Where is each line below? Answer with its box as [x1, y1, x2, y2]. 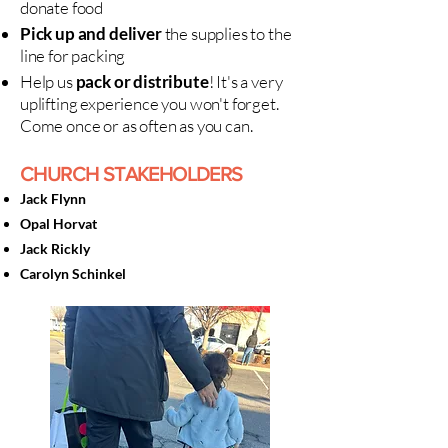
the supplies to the [161, 23, 292, 44]
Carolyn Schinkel [20, 265, 126, 282]
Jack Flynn [20, 190, 86, 207]
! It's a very [208, 71, 283, 92]
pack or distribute [72, 71, 209, 92]
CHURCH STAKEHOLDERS [20, 163, 243, 185]
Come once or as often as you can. [20, 115, 253, 136]
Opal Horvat [20, 215, 97, 232]
